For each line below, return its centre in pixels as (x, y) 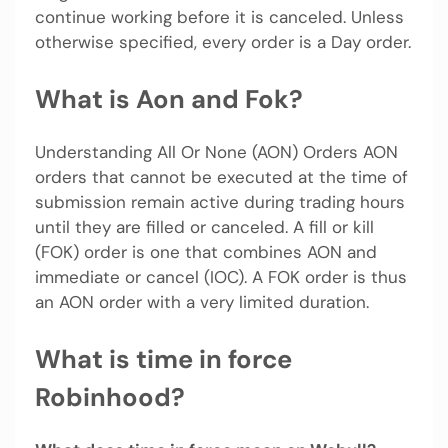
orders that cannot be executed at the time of (221, 177)
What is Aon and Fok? (169, 99)
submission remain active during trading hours (220, 202)
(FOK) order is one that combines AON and (206, 252)
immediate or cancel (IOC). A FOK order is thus (221, 277)
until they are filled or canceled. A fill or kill (204, 227)
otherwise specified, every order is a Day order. (223, 42)
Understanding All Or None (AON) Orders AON (216, 152)
